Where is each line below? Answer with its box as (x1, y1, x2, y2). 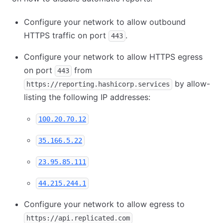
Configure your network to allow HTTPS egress (24, 52, 203, 62)
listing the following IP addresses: (24, 92, 150, 102)
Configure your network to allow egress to (24, 199, 185, 209)
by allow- (172, 79, 210, 89)
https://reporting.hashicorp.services (26, 80, 170, 88)
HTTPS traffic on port (24, 30, 109, 40)
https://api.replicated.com (26, 214, 130, 222)
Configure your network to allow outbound (24, 17, 186, 27)
